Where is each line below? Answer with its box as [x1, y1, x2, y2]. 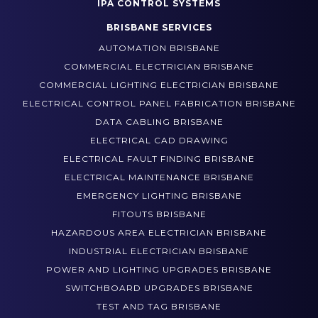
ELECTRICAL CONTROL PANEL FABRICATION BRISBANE [22, 119, 296, 131]
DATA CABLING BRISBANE [94, 138, 224, 149]
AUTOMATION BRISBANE [98, 64, 220, 75]
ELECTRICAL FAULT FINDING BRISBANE [63, 175, 255, 186]
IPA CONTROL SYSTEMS [97, 19, 221, 31]
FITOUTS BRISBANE [111, 230, 207, 241]
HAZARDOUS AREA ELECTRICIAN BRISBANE [51, 248, 267, 260]
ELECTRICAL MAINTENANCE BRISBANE [64, 193, 254, 204]
